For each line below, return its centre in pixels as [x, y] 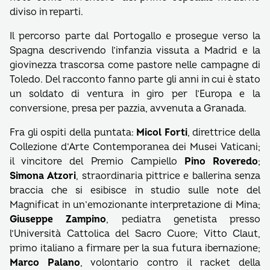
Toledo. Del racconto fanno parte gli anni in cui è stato [135, 80]
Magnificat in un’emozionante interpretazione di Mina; [135, 205]
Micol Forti [162, 133]
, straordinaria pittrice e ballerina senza [168, 176]
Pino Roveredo [221, 162]
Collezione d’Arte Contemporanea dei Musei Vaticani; [135, 147]
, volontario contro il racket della [170, 263]
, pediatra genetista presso [183, 219]
